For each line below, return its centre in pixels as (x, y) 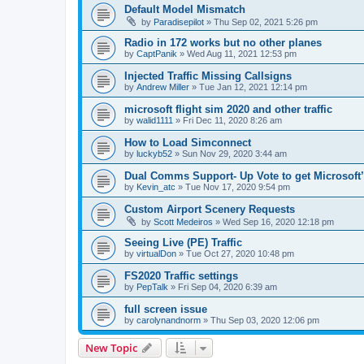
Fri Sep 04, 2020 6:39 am (227, 286)
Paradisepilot (179, 22)
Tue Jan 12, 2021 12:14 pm (253, 87)
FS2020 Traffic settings (181, 275)
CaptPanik (157, 53)
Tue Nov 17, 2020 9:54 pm (238, 186)
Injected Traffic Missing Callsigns (208, 76)
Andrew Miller (163, 87)
